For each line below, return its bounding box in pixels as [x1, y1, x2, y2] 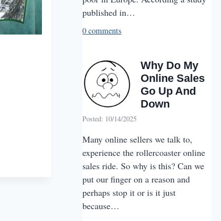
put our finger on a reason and [82, 173, 190, 185]
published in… [82, 6, 136, 18]
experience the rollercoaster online [82, 147, 206, 159]
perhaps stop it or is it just [82, 186, 176, 199]
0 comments [82, 25, 122, 36]
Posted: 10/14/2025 [82, 114, 137, 124]
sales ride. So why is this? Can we [82, 160, 205, 172]
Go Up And [141, 84, 196, 97]
